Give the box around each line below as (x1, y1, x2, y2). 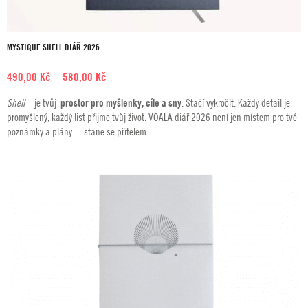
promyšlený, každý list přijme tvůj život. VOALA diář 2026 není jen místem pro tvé (7, 111, 297, 123)
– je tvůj (27, 96, 58, 109)
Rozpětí (106, 69, 140, 84)
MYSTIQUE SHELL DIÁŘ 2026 (7, 41, 100, 52)
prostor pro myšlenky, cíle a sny (58, 96, 181, 109)
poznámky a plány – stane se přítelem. (7, 125, 148, 137)
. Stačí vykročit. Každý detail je (181, 96, 290, 109)
